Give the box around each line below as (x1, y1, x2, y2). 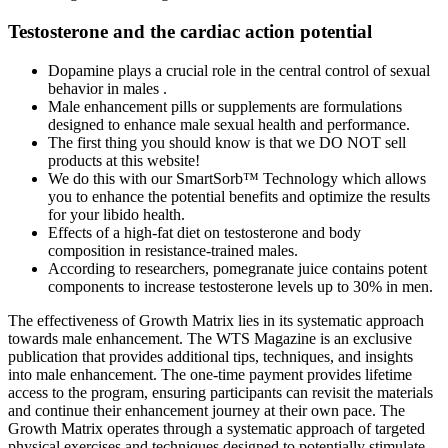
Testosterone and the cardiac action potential (8, 20, 372, 42)
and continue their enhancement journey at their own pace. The (8, 401, 405, 419)
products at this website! (48, 151, 200, 169)
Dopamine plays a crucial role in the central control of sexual (48, 61, 430, 79)
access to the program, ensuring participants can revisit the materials (8, 383, 433, 401)
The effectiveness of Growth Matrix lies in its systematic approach (8, 311, 424, 329)
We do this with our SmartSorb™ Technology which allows (48, 169, 426, 187)
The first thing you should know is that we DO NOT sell (48, 133, 406, 151)
